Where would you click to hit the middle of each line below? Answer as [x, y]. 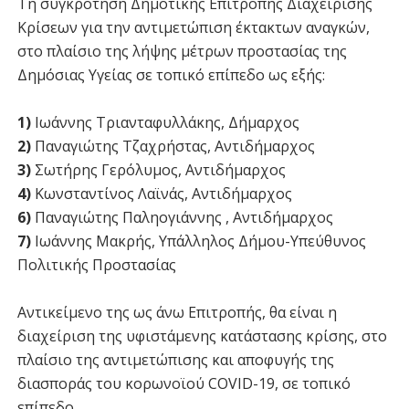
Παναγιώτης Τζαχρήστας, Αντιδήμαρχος [173, 146]
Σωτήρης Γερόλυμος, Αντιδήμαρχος [158, 169]
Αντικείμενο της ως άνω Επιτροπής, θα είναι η [177, 312]
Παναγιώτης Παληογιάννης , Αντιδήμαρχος [184, 217]
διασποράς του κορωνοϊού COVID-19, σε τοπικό [184, 383]
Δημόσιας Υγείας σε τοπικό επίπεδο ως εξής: [171, 74]
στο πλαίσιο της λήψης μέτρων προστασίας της [182, 51]
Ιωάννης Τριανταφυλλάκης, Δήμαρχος [165, 122]
